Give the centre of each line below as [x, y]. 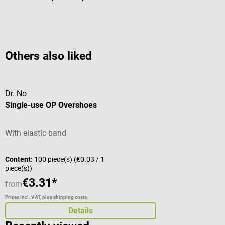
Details [81, 211]
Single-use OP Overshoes [51, 105]
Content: [20, 159]
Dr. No [16, 94]
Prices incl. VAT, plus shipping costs [46, 197]
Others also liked [48, 56]
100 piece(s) [54, 159]
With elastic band [36, 133]
